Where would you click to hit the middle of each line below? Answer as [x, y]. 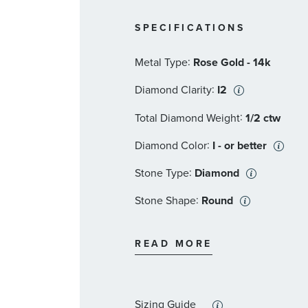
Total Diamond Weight [188, 118]
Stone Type [162, 173]
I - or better [240, 145]
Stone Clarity [166, 228]
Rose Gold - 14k [232, 63]
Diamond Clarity [174, 90]
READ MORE [174, 244]
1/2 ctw [263, 118]
